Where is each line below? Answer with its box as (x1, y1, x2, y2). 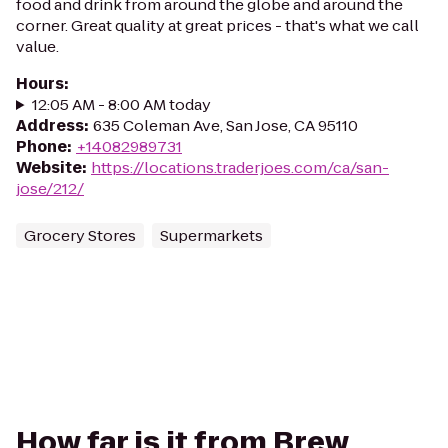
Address (16, 115, 84, 136)
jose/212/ (16, 178, 84, 199)
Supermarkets (160, 225, 263, 246)
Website (16, 157, 82, 178)
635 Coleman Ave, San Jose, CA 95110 (93, 115, 358, 136)
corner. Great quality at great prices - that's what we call (16, 15, 419, 36)
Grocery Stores (24, 225, 136, 246)
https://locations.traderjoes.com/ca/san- (91, 157, 389, 178)
